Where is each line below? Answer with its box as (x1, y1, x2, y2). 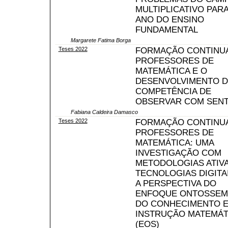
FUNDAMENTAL (135, 24, 198, 35)
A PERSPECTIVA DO (135, 178, 216, 188)
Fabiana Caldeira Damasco (71, 108, 138, 115)
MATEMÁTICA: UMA (135, 137, 214, 148)
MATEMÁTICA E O (135, 66, 207, 76)
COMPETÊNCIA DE (135, 86, 211, 96)
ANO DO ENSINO (135, 14, 204, 24)
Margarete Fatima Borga (71, 37, 131, 43)
